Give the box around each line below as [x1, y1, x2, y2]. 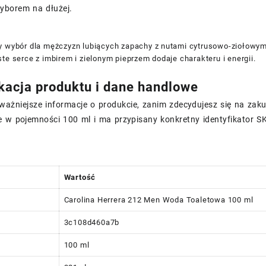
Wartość [64, 172, 96, 182]
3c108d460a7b [64, 217, 120, 227]
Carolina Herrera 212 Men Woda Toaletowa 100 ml [64, 195, 254, 204]
